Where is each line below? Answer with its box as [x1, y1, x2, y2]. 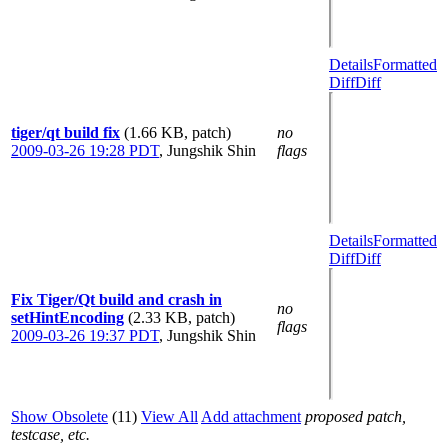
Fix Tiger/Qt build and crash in [11, 290, 222, 308]
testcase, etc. [11, 425, 90, 443]
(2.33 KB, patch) [128, 308, 235, 326]
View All [141, 407, 198, 425]
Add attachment [201, 407, 301, 425]
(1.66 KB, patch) [124, 123, 231, 141]
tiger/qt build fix [11, 123, 120, 141]
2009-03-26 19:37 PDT [11, 326, 159, 344]
